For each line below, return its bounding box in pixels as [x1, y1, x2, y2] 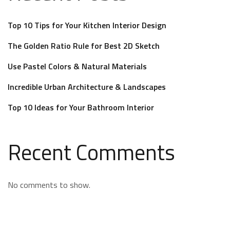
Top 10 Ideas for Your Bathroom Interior [8, 101, 154, 113]
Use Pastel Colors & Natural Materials [8, 60, 147, 72]
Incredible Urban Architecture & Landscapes [8, 80, 166, 93]
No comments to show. [8, 178, 90, 191]
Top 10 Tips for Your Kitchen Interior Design [8, 18, 166, 31]
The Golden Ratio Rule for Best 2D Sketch [8, 39, 160, 52]
